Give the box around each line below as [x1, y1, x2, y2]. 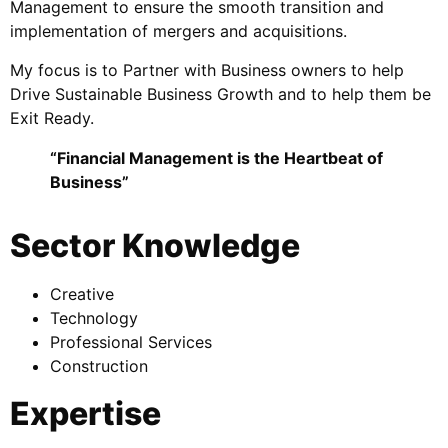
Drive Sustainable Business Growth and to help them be [10, 83, 431, 104]
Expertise [10, 393, 161, 433]
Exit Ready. [10, 107, 94, 128]
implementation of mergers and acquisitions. [10, 21, 347, 42]
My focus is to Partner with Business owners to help [10, 59, 404, 80]
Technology [50, 307, 138, 328]
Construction [50, 355, 148, 376]
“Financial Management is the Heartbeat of [50, 147, 383, 168]
